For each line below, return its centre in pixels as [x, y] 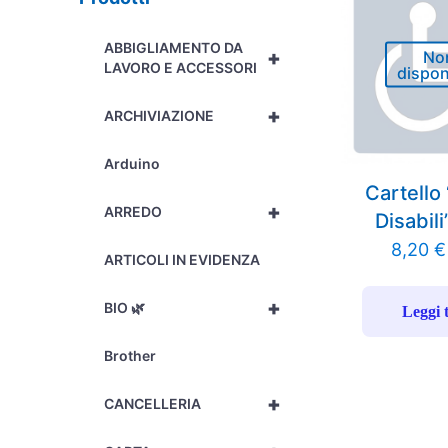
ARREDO [133, 211]
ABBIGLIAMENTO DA [174, 47]
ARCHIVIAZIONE [159, 115]
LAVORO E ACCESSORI [181, 67]
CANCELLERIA [153, 403]
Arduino [132, 163]
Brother [130, 355]
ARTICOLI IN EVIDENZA [182, 259]
